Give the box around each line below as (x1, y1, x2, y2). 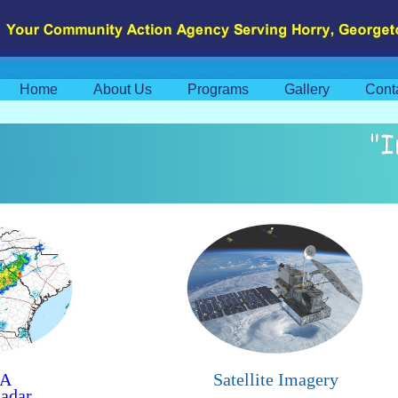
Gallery (284, 82, 330, 97)
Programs (187, 82, 249, 97)
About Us (93, 82, 152, 97)
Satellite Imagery (212, 370, 338, 389)
